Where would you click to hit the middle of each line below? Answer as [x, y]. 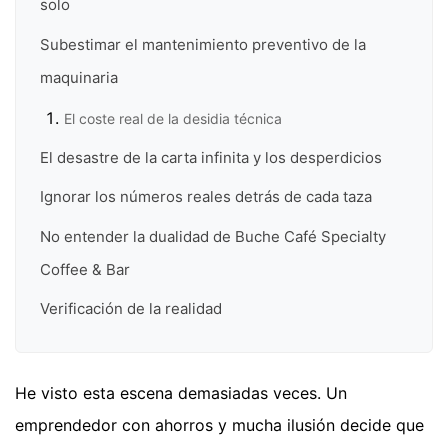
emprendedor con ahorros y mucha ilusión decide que [219, 424]
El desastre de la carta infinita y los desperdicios [211, 157]
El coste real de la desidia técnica [173, 118]
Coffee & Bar [85, 269]
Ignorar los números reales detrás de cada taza [206, 197]
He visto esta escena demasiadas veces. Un [181, 392]
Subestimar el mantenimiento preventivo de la [203, 44]
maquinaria [79, 77]
